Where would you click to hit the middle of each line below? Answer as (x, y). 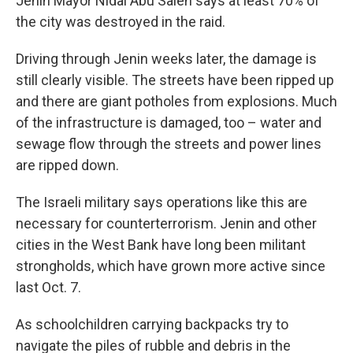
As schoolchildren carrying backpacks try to (152, 324)
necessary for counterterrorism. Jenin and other (166, 223)
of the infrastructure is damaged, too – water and (169, 122)
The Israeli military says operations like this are (162, 202)
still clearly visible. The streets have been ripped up (175, 80)
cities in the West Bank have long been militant (161, 244)
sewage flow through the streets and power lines (169, 143)
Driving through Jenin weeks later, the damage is (166, 58)
